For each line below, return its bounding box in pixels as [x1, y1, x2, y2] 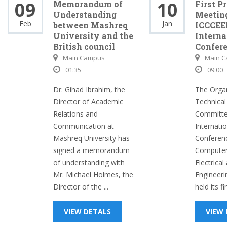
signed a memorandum [53, 145, 130, 155]
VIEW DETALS [64, 207, 111, 216]
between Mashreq [53, 20, 128, 30]
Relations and [53, 109, 98, 119]
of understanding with [53, 158, 125, 167]
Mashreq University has [53, 133, 130, 143]
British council [53, 41, 115, 52]
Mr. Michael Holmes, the [53, 170, 133, 179]
